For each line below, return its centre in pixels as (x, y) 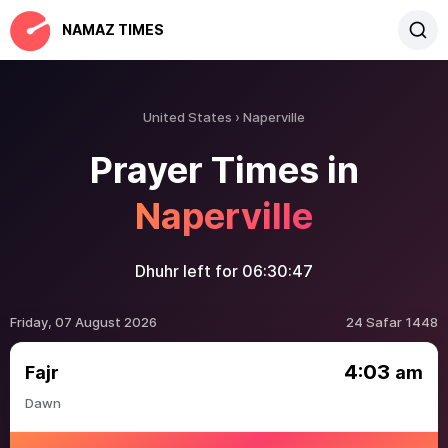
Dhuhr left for (188, 271)
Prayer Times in (224, 170)
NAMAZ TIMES (113, 29)
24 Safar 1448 (392, 322)
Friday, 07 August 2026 (83, 322)
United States (187, 117)
